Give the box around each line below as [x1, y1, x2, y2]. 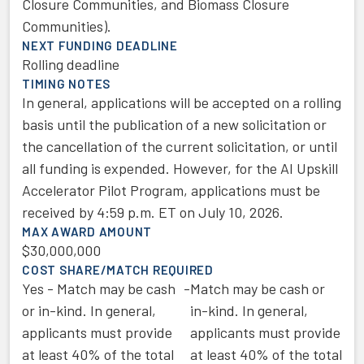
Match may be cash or [189, 279, 325, 297]
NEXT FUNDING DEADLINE [22, 38, 178, 53]
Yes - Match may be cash [22, 279, 175, 297]
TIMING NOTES [22, 76, 110, 91]
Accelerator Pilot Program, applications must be [22, 181, 320, 199]
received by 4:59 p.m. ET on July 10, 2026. [22, 203, 284, 221]
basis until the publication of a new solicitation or [22, 115, 327, 133]
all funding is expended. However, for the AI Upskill [22, 159, 338, 177]
